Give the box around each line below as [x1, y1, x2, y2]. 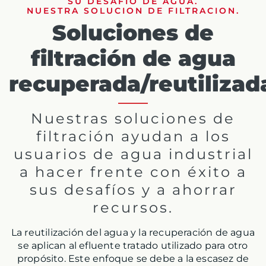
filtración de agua [30, 45, 236, 72]
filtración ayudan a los [36, 128, 230, 145]
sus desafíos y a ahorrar [29, 181, 237, 199]
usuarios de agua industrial [13, 145, 253, 163]
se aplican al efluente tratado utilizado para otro [18, 240, 248, 252]
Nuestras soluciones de [31, 110, 235, 128]
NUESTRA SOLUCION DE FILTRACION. [26, 5, 240, 17]
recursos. [93, 199, 173, 217]
